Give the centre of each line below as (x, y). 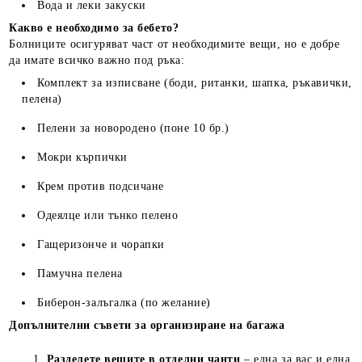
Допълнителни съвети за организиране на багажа (147, 325)
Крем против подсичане (101, 186)
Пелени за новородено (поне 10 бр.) (134, 128)
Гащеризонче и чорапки (101, 244)
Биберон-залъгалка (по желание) (124, 303)
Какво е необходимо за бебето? (94, 28)
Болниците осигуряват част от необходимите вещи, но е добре (175, 44)
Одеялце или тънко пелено (108, 215)
